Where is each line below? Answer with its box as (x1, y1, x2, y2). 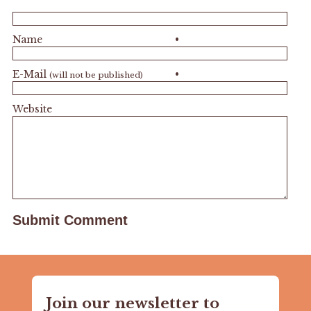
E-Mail (12, 67, 49, 81)
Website (12, 102, 52, 115)
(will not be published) (49, 69, 143, 80)
